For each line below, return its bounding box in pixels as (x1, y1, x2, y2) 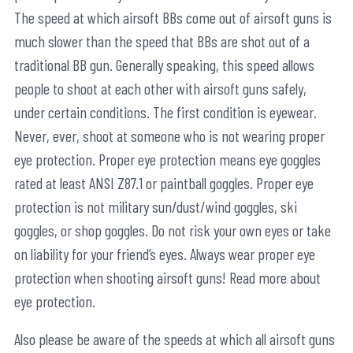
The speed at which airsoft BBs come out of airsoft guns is (14, 8, 332, 28)
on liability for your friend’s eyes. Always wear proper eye (14, 244, 315, 264)
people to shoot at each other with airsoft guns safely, (14, 79, 307, 98)
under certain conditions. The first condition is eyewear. (14, 102, 317, 122)
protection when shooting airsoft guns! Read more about (14, 268, 321, 288)
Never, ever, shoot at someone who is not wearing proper (14, 126, 325, 146)
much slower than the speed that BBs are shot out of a (14, 32, 310, 51)
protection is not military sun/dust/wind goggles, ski (14, 197, 297, 217)
